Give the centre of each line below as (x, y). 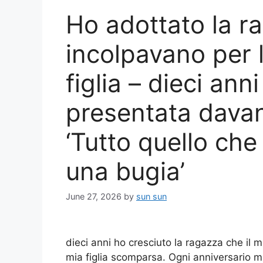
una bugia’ (125, 171)
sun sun (151, 197)
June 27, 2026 (94, 197)
